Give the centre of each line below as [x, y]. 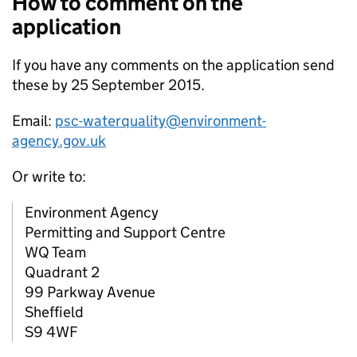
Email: [33, 121]
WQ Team [55, 253]
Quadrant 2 [62, 273]
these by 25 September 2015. [108, 85]
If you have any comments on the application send [173, 65]
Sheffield [54, 312]
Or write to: [49, 177]
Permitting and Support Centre [125, 233]
